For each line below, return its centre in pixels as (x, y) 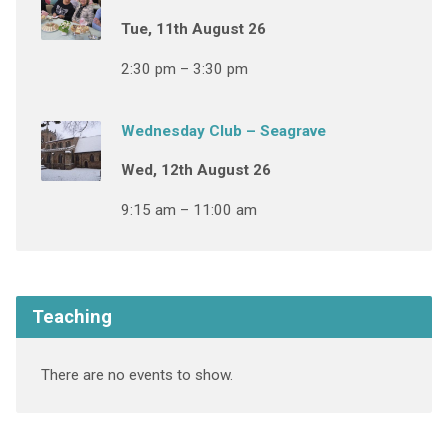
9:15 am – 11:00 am (188, 209)
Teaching (71, 316)
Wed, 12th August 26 (195, 169)
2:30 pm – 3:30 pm (184, 68)
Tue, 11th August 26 (193, 28)
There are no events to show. (136, 374)
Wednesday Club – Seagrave (223, 130)
